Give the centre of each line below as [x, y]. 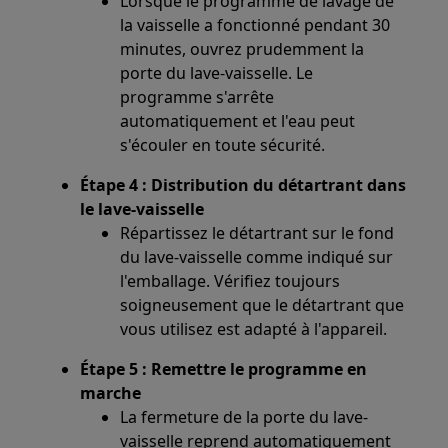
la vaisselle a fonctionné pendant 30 [255, 24]
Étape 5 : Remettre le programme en [224, 368]
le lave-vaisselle [142, 208]
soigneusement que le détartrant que [262, 304]
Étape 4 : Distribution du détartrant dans [243, 184]
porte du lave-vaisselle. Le [217, 72]
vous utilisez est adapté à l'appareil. [254, 328]
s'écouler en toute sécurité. [223, 144]
